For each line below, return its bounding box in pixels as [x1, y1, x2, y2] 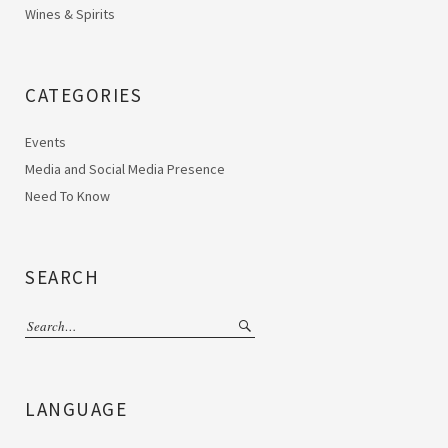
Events [25, 132, 66, 151]
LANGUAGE [25, 397, 127, 422]
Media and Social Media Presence [25, 159, 225, 178]
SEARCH [25, 264, 99, 289]
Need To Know [25, 186, 110, 205]
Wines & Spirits [25, 4, 115, 23]
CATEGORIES [25, 82, 142, 107]
